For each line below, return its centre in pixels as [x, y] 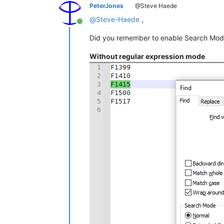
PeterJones [106, 6]
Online [91, 27]
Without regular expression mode [147, 56]
